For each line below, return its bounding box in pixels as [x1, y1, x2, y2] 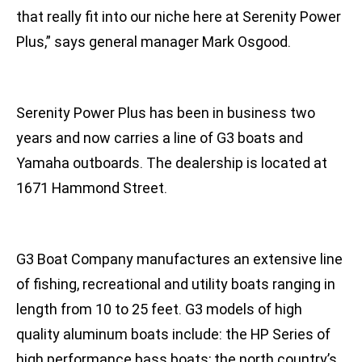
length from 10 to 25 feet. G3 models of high [16, 301, 302, 318]
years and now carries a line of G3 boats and [16, 129, 303, 147]
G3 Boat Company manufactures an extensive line [16, 250, 343, 268]
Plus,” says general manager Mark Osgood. [16, 33, 294, 51]
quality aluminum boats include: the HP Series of [16, 326, 330, 343]
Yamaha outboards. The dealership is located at [16, 154, 327, 172]
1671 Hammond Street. [16, 179, 167, 197]
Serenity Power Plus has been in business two [16, 104, 315, 122]
